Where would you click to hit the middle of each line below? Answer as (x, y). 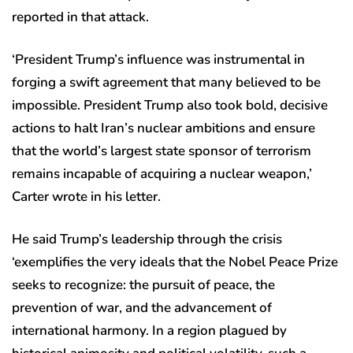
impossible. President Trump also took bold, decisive (170, 106)
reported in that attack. (80, 17)
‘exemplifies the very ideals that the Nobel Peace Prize (175, 262)
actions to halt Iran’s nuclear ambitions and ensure (163, 128)
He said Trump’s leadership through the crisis (147, 240)
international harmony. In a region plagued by (149, 331)
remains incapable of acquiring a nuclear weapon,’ (162, 174)
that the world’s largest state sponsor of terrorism (162, 151)
